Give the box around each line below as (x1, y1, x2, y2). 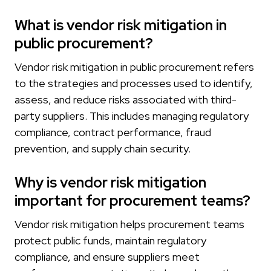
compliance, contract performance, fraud (15, 125, 211, 140)
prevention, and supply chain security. (15, 142, 191, 156)
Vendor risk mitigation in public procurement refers (15, 60, 254, 74)
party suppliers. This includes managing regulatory (15, 109, 249, 123)
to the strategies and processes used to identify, (15, 76, 253, 91)
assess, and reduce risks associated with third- (15, 93, 237, 107)
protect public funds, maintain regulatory (15, 233, 206, 248)
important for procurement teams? (15, 191, 250, 211)
